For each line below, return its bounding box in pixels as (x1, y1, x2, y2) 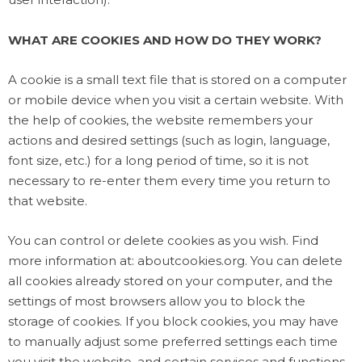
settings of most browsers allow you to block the (8, 293, 305, 309)
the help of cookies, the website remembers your (8, 112, 313, 128)
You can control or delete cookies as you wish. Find (8, 232, 318, 248)
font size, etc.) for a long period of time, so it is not (8, 152, 309, 168)
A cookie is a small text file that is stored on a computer (8, 71, 347, 87)
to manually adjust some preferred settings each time (8, 333, 338, 349)
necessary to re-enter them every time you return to (8, 172, 330, 188)
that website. (8, 192, 87, 208)
